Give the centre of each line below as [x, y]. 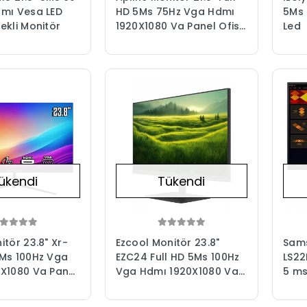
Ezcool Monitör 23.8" [168, 242]
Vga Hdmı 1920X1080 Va [177, 271]
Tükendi [182, 181]
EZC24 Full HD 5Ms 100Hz [177, 257]
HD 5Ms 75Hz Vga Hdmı [175, 12]
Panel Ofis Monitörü [166, 285]
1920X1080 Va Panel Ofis [177, 26]
